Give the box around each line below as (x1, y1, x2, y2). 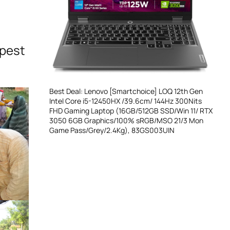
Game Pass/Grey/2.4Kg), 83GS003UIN (49, 125, 175, 135)
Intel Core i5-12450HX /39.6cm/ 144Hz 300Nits (49, 95, 202, 106)
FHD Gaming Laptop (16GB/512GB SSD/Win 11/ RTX (49, 105, 213, 116)
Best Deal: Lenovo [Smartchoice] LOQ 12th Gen (49, 86, 203, 96)
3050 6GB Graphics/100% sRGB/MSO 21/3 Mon (49, 115, 203, 125)
